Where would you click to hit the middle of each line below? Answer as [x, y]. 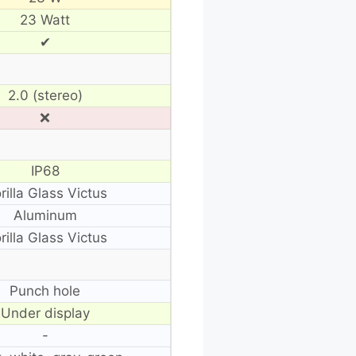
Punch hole [45, 290]
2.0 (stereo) [45, 95]
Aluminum [45, 215]
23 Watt [45, 19]
